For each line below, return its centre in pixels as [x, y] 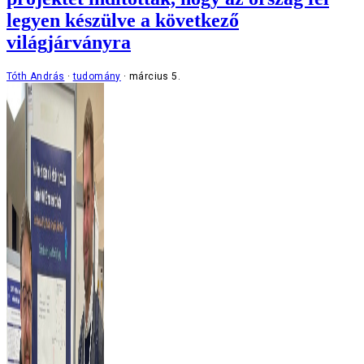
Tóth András [36, 76]
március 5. [155, 76]
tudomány [97, 76]
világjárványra [69, 43]
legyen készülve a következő [123, 21]
